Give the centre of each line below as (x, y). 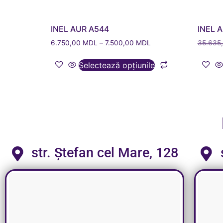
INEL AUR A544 (80, 29)
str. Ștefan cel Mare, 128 (105, 153)
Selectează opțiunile (117, 65)
